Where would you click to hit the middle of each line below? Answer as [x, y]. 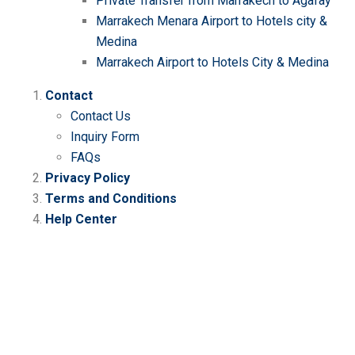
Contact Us [101, 116]
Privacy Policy [88, 178]
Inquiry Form [105, 137]
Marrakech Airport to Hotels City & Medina [212, 62]
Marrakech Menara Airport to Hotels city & [212, 21]
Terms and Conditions [111, 198]
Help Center [81, 219]
